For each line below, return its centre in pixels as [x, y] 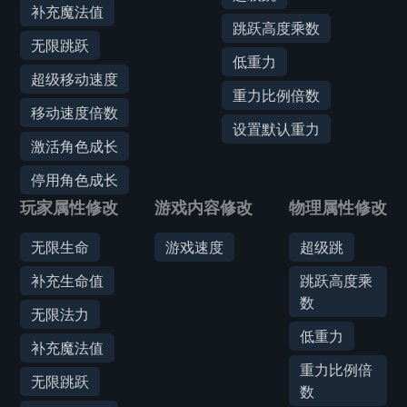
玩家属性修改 [69, 207]
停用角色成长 [74, 179]
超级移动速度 [74, 79]
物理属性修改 [338, 207]
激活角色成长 [74, 146]
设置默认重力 [276, 129]
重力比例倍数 [276, 95]
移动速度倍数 [74, 112]
